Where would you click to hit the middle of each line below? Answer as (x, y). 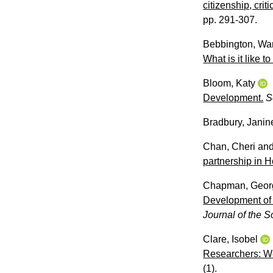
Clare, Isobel (231, 239)
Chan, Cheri (229, 146)
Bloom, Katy (229, 83)
